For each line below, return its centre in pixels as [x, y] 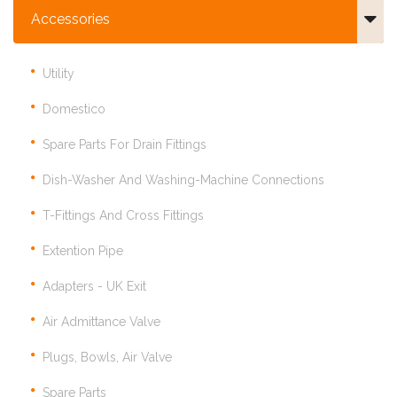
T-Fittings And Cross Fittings [123, 216]
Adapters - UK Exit [94, 287]
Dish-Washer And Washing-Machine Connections [183, 180]
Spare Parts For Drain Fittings [125, 145]
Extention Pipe [83, 251]
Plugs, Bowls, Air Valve [107, 358]
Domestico [74, 109]
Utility [58, 74]
